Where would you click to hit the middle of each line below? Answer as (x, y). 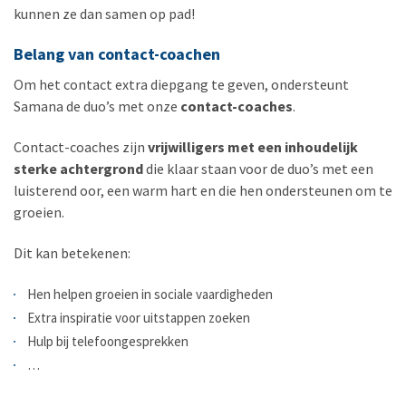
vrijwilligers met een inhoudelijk (253, 147)
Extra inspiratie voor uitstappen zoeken (139, 318)
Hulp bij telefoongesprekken (108, 342)
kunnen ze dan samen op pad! (104, 14)
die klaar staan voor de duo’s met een (258, 169)
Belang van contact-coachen (117, 54)
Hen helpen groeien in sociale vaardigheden (150, 295)
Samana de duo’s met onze (97, 106)
